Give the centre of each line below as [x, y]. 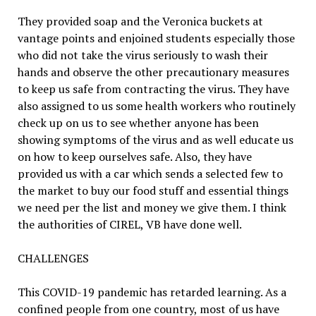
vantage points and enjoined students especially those [156, 38]
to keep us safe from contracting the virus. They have [153, 89]
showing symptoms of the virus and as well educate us [155, 139]
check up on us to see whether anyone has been [138, 122]
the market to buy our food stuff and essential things [153, 190]
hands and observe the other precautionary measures [153, 72]
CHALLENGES [53, 258]
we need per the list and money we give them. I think [152, 207]
